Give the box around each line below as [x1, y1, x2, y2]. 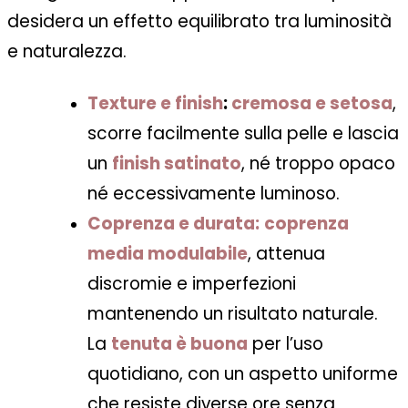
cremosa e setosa [231, 91, 393, 117]
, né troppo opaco [241, 151, 395, 177]
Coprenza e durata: [87, 211, 260, 237]
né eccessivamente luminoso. [87, 181, 340, 207]
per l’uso [248, 331, 323, 357]
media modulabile [87, 241, 248, 267]
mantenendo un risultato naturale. [87, 301, 378, 327]
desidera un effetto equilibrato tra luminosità [7, 9, 392, 35]
